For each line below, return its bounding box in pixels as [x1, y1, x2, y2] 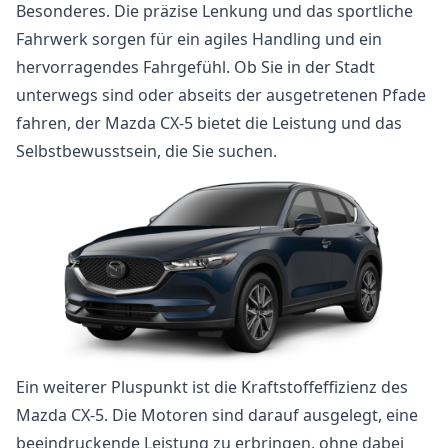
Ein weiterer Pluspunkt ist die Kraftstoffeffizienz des [16, 376, 408, 398]
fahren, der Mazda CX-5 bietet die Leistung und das [16, 112, 402, 134]
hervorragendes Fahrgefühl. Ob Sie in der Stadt [16, 56, 375, 78]
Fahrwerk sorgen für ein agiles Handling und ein [16, 28, 382, 50]
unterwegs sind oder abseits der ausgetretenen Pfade [16, 84, 426, 106]
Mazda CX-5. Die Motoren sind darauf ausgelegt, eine [16, 404, 418, 426]
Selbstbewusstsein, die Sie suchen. [16, 140, 277, 162]
